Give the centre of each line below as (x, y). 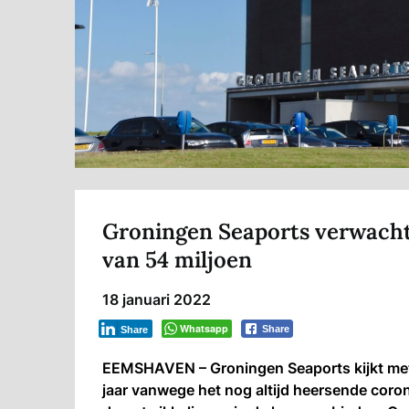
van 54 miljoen (177, 260)
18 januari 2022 (157, 300)
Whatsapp (204, 329)
